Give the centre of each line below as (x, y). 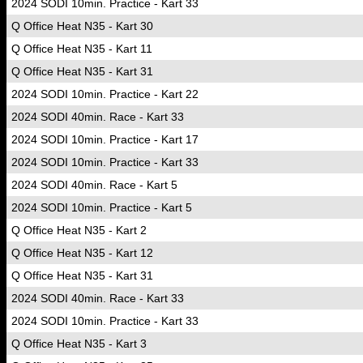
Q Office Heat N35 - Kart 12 (82, 253)
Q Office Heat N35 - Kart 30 (82, 26)
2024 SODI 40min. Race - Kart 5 (94, 185)
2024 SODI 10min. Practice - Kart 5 (102, 207)
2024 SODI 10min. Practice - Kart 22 (105, 94)
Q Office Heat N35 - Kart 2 (79, 230)
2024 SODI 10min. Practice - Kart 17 (105, 139)
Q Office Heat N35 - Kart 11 (82, 49)
